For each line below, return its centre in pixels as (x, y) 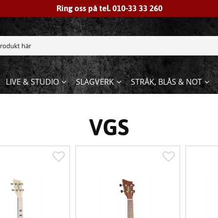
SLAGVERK (95, 82)
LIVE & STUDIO (32, 82)
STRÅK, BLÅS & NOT (166, 82)
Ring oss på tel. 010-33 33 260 (109, 8)
